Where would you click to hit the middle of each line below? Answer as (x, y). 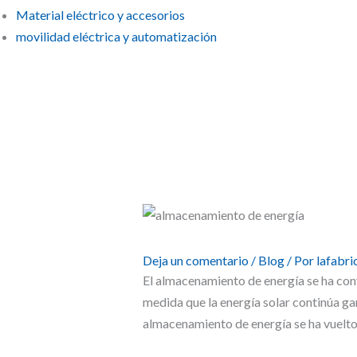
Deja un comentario (195, 261)
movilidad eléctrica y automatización (116, 36)
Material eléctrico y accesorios (100, 14)
